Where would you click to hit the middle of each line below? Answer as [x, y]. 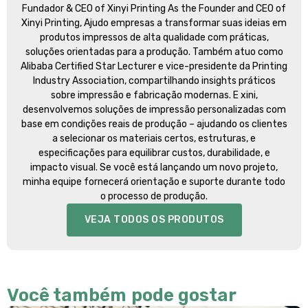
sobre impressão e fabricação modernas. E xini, [154, 96]
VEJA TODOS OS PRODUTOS [154, 220]
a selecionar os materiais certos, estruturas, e [154, 139]
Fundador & [48, 9]
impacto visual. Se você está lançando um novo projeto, [154, 168]
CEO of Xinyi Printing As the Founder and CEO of [180, 9]
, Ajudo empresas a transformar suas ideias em [183, 23]
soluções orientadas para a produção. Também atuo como [154, 52]
